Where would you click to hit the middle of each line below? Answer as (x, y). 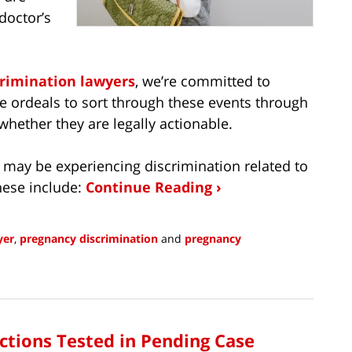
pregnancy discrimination (89, 238)
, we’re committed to (203, 81)
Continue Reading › (154, 187)
